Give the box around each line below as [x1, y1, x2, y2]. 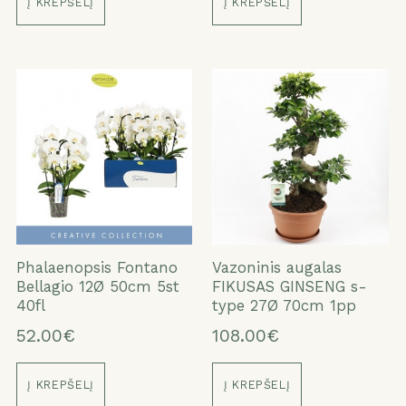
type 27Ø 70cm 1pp [212, 296, 357, 315]
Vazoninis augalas [212, 258, 343, 277]
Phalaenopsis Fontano [15, 258, 178, 277]
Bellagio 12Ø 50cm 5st [15, 277, 179, 296]
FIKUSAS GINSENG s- [212, 277, 368, 296]
